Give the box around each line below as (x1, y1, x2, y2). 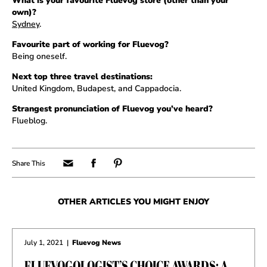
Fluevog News (72, 238, 121, 247)
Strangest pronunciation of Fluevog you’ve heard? (12, 103, 213, 114)
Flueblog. (12, 115, 47, 126)
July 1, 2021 (24, 238, 63, 247)
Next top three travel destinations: (12, 71, 153, 82)
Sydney (12, 18, 39, 30)
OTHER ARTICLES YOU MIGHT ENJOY (58, 196, 209, 207)
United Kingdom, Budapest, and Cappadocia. (12, 83, 181, 94)
